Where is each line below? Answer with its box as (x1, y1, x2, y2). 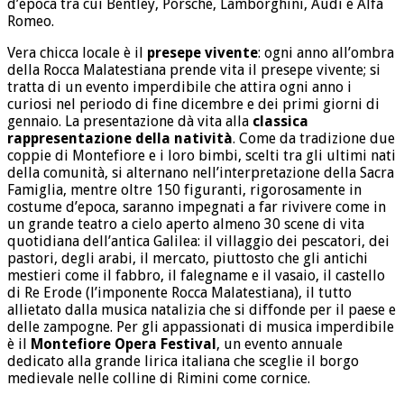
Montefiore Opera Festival (31, 335, 216, 353)
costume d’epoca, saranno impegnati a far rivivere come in (7, 198, 386, 216)
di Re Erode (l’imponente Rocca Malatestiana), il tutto (7, 284, 352, 302)
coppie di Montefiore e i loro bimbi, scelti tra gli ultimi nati (7, 147, 396, 165)
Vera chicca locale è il (7, 44, 147, 62)
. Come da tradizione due (233, 130, 395, 148)
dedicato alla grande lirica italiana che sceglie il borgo (7, 353, 359, 371)
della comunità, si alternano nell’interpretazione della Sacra (7, 164, 394, 182)
